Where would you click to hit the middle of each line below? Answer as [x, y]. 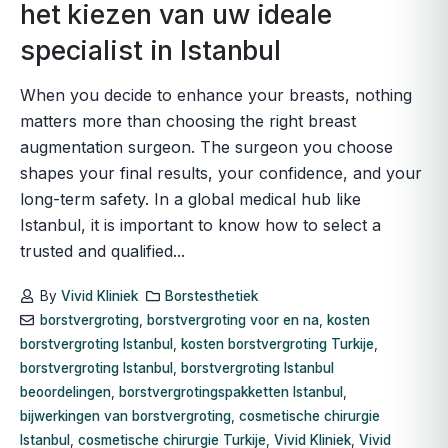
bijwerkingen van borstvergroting [125, 416]
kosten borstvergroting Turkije [277, 344]
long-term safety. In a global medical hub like [190, 199]
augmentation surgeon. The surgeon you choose [206, 147]
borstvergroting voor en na [232, 320]
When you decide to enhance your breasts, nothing [216, 95]
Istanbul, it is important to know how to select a [200, 225]
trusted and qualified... [102, 251]
